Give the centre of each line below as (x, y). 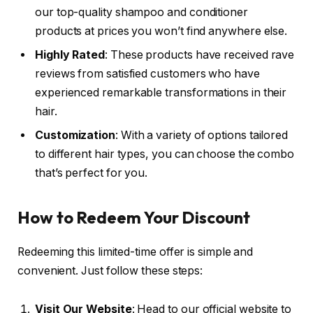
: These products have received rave (200, 55)
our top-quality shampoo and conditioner (141, 13)
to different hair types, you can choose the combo (165, 154)
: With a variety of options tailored (202, 136)
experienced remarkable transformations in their (161, 93)
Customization (75, 136)
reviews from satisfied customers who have (147, 74)
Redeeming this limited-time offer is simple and (136, 252)
